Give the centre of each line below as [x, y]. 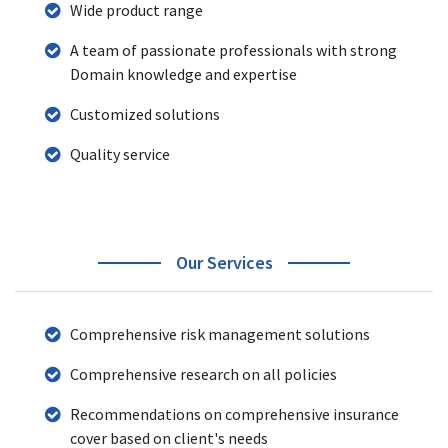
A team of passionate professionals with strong [233, 49]
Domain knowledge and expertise [183, 73]
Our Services [224, 262]
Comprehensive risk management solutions [220, 333]
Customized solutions [145, 113]
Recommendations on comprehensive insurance [234, 413]
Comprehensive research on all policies [203, 373]
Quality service [120, 153]
